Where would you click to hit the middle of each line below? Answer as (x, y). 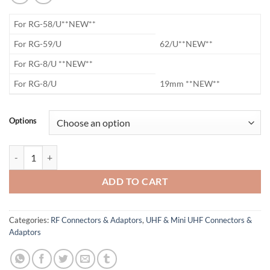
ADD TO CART (135, 181)
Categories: (30, 220)
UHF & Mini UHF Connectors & (199, 220)
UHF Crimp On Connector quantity (74, 152)
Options (23, 121)
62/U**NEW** (187, 44)
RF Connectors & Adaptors (96, 220)
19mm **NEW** (190, 84)
